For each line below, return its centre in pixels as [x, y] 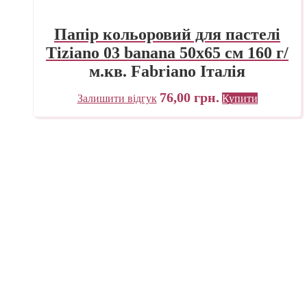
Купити [240, 99]
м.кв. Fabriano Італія [167, 71]
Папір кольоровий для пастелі [167, 34]
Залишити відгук [117, 99]
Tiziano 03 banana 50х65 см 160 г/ [167, 52]
